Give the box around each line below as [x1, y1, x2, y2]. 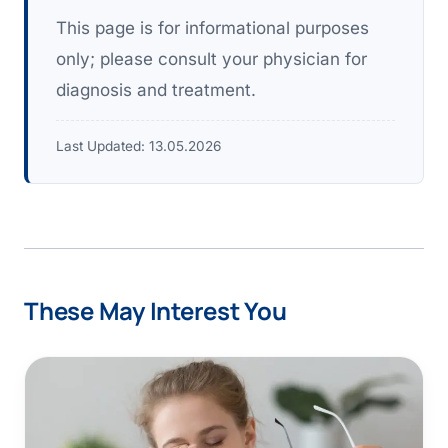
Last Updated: [56, 138, 149, 155]
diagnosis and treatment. [56, 79, 256, 100]
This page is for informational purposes [56, 17, 369, 38]
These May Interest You [24, 294, 287, 328]
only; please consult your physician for [56, 48, 367, 69]
